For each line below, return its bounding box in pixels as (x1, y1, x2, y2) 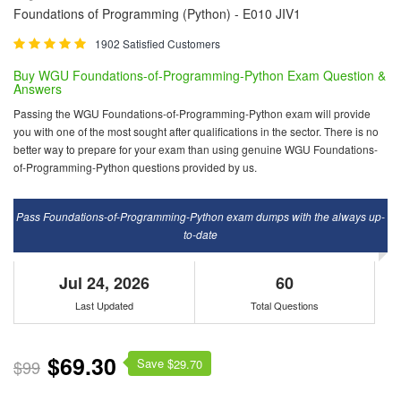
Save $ (137, 354, 174, 371)
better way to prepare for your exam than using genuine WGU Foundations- (13, 141, 378, 157)
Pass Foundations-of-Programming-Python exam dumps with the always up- (16, 208, 385, 224)
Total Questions (251, 297, 320, 312)
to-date (183, 226, 218, 242)
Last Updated (74, 297, 133, 312)
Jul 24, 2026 (58, 270, 149, 294)
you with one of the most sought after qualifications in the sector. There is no (13, 123, 379, 139)
